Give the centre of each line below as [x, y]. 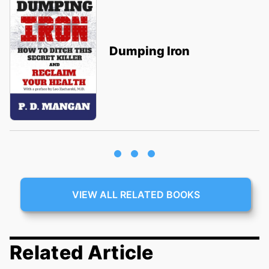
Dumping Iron [149, 51]
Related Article [82, 253]
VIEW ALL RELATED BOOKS [136, 195]
